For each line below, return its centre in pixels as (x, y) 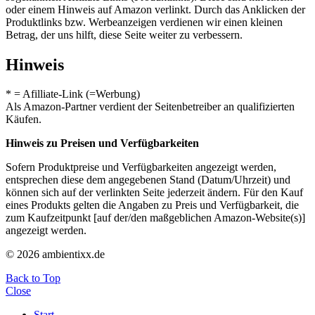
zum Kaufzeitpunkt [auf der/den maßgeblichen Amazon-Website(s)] (155, 218)
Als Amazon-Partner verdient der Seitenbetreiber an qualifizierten (150, 107)
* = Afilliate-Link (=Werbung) (73, 94)
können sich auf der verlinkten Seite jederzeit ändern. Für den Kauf (154, 193)
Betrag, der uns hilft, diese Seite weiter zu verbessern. (124, 34)
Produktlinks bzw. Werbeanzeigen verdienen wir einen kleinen (144, 22)
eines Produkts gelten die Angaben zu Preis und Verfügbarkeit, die (152, 205)
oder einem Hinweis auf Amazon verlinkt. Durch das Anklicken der (155, 9)
